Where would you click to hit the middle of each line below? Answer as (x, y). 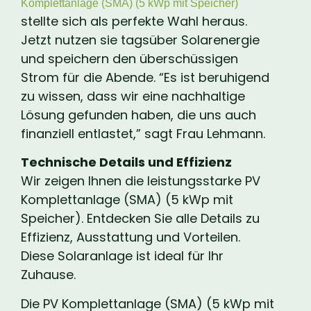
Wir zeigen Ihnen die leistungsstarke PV (141, 181)
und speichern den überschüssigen (129, 59)
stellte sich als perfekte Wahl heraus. (134, 22)
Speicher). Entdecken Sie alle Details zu (140, 219)
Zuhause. (48, 275)
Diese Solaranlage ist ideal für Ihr (122, 256)
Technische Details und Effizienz (126, 162)
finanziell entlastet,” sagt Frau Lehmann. (143, 134)
